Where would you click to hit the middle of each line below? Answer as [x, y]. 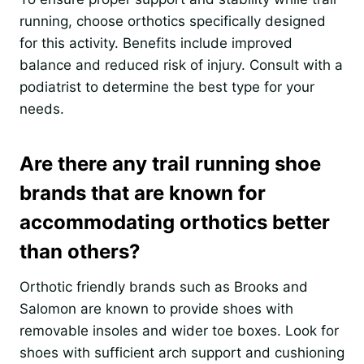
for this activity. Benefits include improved [156, 43]
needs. [42, 108]
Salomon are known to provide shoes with [156, 308]
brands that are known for [143, 193]
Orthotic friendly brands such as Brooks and [164, 286]
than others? [80, 251]
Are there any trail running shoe [170, 163]
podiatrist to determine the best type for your [167, 87]
